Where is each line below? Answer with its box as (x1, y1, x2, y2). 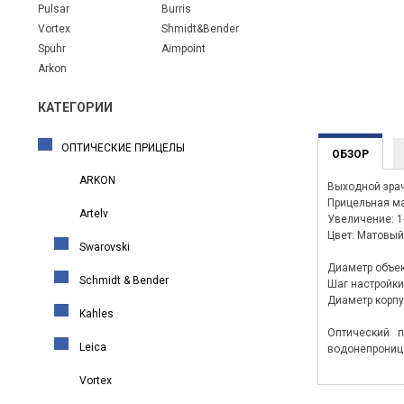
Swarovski (79, 241, 130, 253)
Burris (161, 3, 192, 15)
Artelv (79, 207, 108, 220)
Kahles (79, 308, 114, 320)
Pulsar (38, 3, 69, 15)
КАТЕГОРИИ (38, 100, 113, 115)
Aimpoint (161, 42, 207, 55)
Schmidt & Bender (79, 274, 169, 287)
